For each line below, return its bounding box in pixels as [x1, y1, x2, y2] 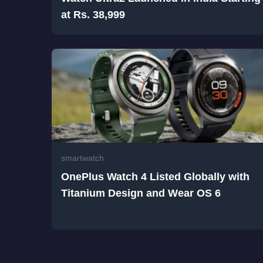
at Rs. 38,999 [61, 9, 125, 21]
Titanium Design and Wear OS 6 [61, 187, 221, 200]
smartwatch [61, 153, 104, 163]
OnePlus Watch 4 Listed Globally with [61, 171, 249, 183]
